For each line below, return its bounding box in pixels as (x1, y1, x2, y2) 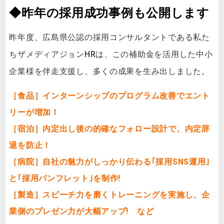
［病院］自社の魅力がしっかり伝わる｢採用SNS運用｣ (9, 156, 210, 166)
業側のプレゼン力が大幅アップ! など (9, 206, 154, 216)
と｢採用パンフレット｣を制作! (9, 173, 121, 183)
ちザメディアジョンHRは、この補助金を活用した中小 (9, 49, 213, 59)
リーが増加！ (9, 107, 59, 117)
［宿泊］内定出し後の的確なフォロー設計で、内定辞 (9, 123, 210, 133)
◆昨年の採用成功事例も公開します (9, 6, 209, 20)
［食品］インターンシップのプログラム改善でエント (9, 90, 210, 100)
